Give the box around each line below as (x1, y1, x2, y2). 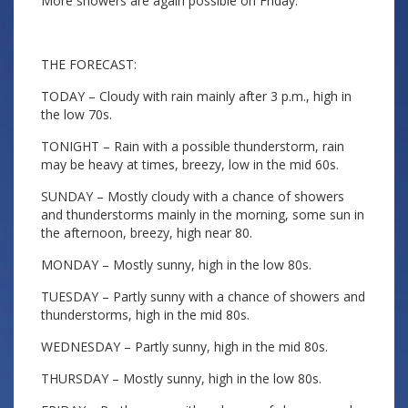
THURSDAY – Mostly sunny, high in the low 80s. (41, 370, 321, 387)
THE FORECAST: (41, 56, 137, 73)
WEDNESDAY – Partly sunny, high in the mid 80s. (41, 338, 328, 355)
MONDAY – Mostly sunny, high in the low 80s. (41, 256, 311, 273)
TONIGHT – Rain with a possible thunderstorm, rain (41, 138, 344, 155)
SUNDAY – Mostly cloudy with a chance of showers (41, 188, 344, 205)
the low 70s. (41, 106, 112, 123)
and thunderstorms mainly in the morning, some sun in (41, 206, 364, 223)
